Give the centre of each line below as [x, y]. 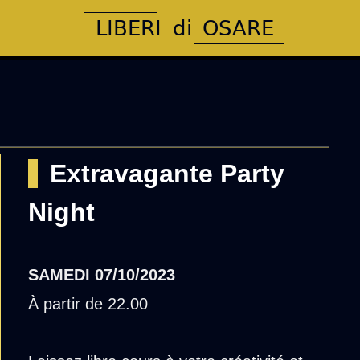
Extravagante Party [168, 174]
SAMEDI [59, 275]
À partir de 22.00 [88, 304]
